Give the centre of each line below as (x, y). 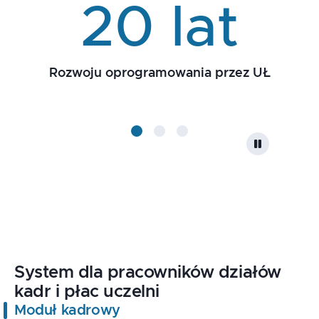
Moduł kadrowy (67, 310)
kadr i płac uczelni (87, 292)
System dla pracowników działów (148, 272)
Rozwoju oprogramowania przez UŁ (159, 73)
